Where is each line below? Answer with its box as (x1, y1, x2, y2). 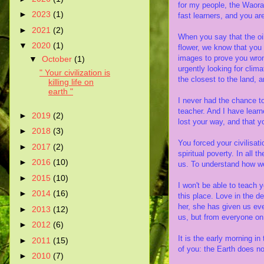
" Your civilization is (39, 68, 110, 78)
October (41, 54, 74, 64)
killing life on (48, 77, 94, 87)
